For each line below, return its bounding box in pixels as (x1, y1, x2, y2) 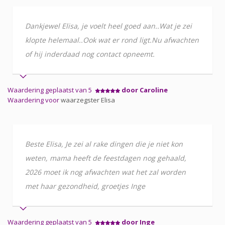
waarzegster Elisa (61, 95, 115, 104)
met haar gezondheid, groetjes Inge (25, 181, 145, 191)
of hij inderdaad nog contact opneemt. (25, 49, 155, 59)
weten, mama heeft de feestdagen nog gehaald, (25, 153, 186, 163)
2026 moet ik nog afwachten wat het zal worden (25, 167, 186, 177)
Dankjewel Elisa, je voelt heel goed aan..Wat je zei (25, 21, 192, 31)
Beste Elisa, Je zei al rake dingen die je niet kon (25, 139, 183, 149)
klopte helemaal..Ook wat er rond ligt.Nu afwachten (25, 35, 199, 45)
